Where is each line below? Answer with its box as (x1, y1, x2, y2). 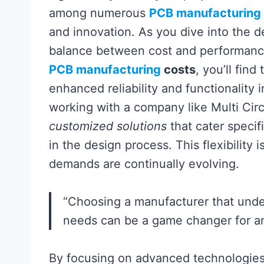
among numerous (49, 6, 149, 20)
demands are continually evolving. (49, 157, 239, 171)
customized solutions (49, 119, 167, 133)
